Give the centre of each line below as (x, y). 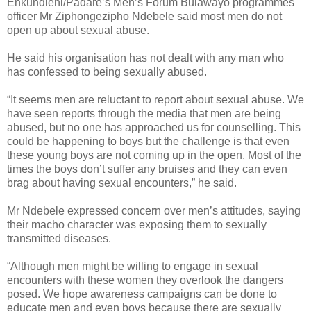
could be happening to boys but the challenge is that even (148, 141)
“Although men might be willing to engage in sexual (133, 266)
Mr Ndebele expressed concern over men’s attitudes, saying (154, 210)
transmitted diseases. (59, 238)
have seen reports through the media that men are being (144, 113)
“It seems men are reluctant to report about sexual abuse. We (155, 99)
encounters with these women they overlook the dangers (145, 280)
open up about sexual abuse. (78, 30)
